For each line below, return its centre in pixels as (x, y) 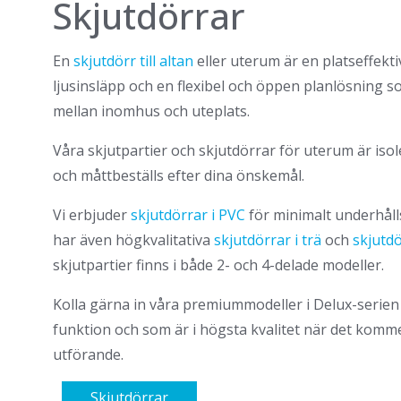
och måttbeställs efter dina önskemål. (179, 175)
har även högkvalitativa (133, 239)
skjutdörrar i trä (268, 239)
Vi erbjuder (92, 214)
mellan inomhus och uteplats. (151, 111)
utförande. (88, 354)
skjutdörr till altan (133, 60)
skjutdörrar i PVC (188, 214)
